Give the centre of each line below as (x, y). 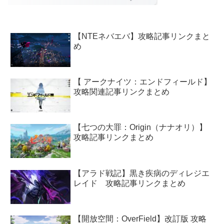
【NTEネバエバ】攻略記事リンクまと (142, 36)
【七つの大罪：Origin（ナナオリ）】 (140, 127)
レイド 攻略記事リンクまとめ (129, 183)
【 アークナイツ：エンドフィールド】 (142, 82)
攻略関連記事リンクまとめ (121, 92)
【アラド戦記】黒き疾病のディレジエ (141, 173)
